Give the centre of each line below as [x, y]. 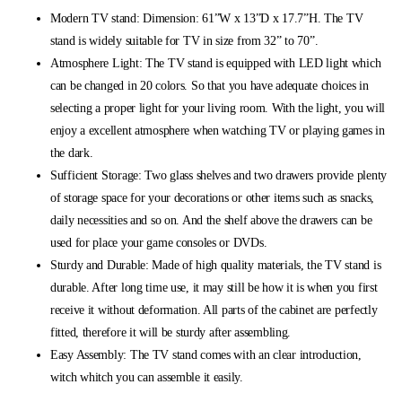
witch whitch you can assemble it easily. [147, 378]
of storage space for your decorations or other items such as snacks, [212, 198]
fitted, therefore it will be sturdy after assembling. [171, 333]
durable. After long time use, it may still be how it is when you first [214, 288]
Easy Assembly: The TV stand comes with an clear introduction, [206, 355]
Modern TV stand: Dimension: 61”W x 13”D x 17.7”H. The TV [207, 19]
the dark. [72, 153]
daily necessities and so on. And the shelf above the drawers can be [211, 221]
